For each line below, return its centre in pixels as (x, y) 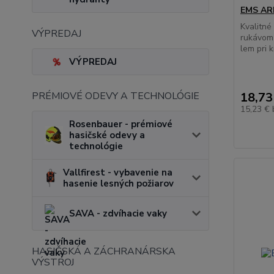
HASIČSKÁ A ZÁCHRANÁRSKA (104, 251)
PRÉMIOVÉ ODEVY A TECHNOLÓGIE (116, 96)
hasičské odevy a (107, 135)
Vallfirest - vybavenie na (118, 172)
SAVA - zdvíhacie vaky (118, 213)
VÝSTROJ (53, 262)
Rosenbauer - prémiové (121, 124)
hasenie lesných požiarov (119, 183)
